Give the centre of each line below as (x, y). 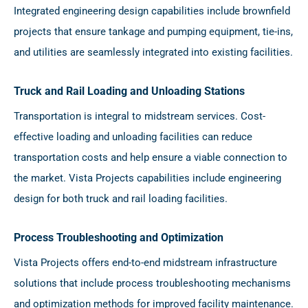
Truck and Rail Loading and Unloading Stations (129, 91)
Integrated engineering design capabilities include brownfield (152, 11)
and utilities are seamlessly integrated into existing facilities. (153, 53)
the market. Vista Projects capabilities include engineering (147, 178)
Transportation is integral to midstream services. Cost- (140, 117)
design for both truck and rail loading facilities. (121, 199)
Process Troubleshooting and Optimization (119, 238)
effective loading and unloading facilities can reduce (133, 137)
